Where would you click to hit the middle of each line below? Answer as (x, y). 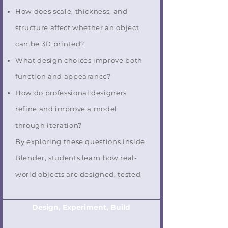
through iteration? (49, 125)
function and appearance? (63, 76)
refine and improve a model (66, 109)
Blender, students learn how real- (76, 158)
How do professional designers (71, 93)
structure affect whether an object (77, 27)
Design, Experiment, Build (81, 207)
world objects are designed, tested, (79, 174)
